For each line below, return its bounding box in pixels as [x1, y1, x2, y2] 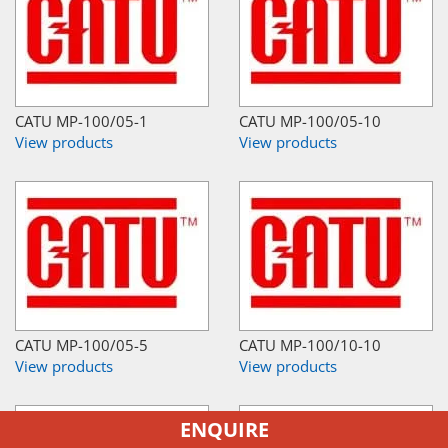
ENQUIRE [179, 415, 269, 443]
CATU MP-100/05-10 [239, 110, 381, 131]
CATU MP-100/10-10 [239, 334, 381, 355]
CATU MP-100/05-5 [15, 334, 148, 355]
